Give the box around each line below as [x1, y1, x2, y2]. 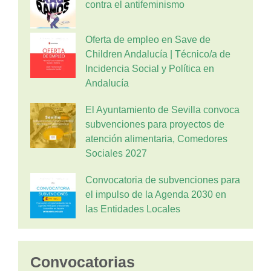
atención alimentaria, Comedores [85, 134, 227, 144]
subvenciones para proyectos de [85, 119, 224, 129]
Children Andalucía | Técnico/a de [85, 49, 230, 59]
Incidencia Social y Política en [85, 64, 214, 74]
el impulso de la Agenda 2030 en [85, 189, 226, 200]
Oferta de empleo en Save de [85, 34, 211, 45]
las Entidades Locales [85, 204, 180, 214]
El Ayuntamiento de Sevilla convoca [85, 105, 240, 115]
